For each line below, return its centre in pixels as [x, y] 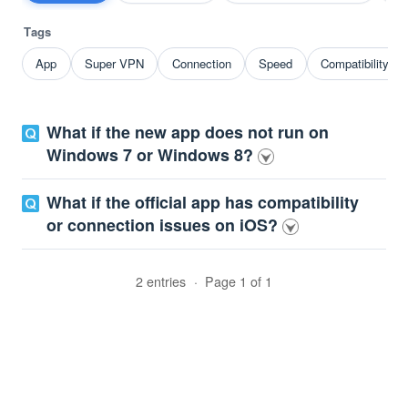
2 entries [162, 282]
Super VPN [114, 64]
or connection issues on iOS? [165, 225]
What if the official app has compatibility [203, 203]
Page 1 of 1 [237, 282]
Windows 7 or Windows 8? [153, 155]
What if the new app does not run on [188, 133]
